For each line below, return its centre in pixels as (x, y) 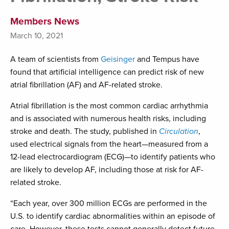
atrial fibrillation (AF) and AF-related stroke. (86, 85)
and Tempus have (167, 60)
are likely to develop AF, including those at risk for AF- (107, 170)
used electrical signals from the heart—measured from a (109, 144)
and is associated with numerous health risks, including (108, 119)
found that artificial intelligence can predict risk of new (107, 72)
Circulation (179, 132)
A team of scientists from (55, 60)
